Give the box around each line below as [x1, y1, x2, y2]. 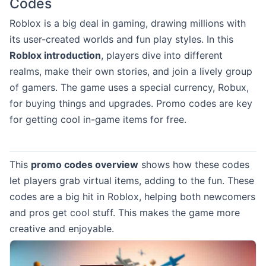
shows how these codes [138, 159, 249, 170]
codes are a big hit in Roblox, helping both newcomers [9, 191, 255, 202]
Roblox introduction [9, 49, 101, 61]
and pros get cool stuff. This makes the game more [9, 207, 240, 218]
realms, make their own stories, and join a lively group [9, 65, 252, 77]
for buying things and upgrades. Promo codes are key [9, 97, 252, 109]
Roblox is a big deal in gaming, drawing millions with [9, 17, 246, 29]
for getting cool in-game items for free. [9, 113, 186, 125]
